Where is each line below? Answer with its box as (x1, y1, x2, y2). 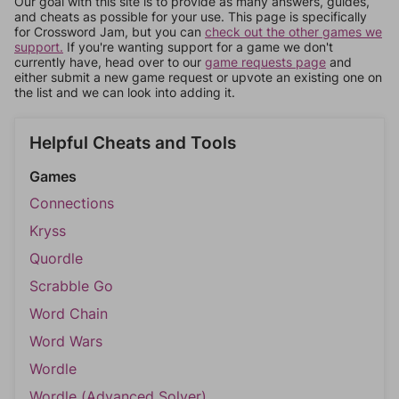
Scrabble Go (29, 277, 113, 295)
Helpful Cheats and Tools (29, 133, 236, 153)
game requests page (205, 54, 326, 69)
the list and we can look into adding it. (14, 85, 235, 100)
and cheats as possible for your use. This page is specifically (14, 9, 367, 24)
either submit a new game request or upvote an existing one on (14, 69, 382, 85)
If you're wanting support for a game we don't (63, 39, 333, 54)
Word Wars (29, 332, 102, 350)
